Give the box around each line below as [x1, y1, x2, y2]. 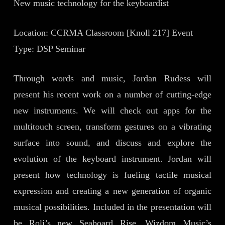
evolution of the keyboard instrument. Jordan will [13, 154, 212, 164]
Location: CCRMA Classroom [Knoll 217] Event [13, 28, 193, 38]
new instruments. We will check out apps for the [13, 105, 212, 116]
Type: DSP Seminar [13, 44, 85, 54]
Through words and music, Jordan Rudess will [13, 73, 212, 83]
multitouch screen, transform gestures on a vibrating [13, 122, 212, 132]
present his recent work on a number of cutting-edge [13, 89, 212, 99]
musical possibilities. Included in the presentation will [13, 202, 212, 212]
